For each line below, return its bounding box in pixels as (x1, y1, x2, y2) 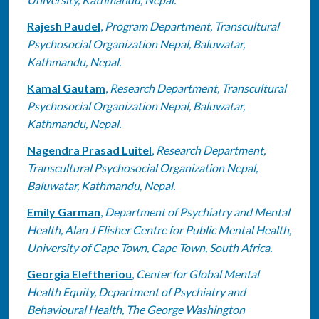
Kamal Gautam (26, 80, 105, 95)
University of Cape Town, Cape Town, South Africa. (26, 240, 272, 254)
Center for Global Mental (135, 266, 259, 281)
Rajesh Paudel (26, 19, 100, 33)
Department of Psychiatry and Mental (104, 204, 290, 219)
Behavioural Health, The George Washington (26, 302, 245, 316)
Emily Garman (26, 204, 100, 219)
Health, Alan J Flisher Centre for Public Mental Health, (26, 222, 291, 236)
